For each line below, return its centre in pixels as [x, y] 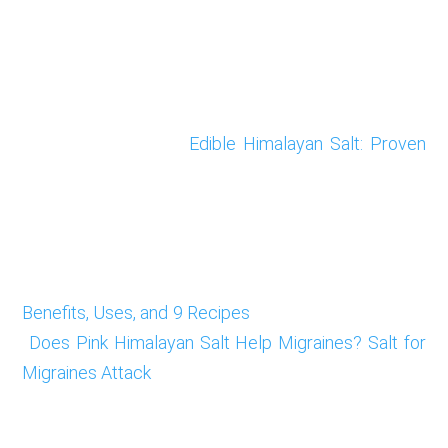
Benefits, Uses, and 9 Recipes [136, 312]
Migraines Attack [87, 372]
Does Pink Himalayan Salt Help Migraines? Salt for [227, 342]
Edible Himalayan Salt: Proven [307, 143]
